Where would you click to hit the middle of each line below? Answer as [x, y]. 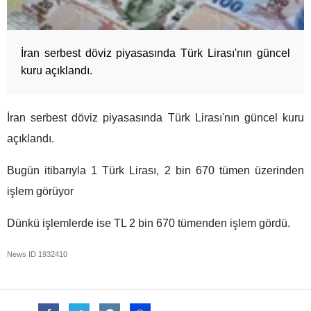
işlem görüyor [40, 191]
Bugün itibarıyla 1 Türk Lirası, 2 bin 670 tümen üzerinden [155, 170]
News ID [23, 254]
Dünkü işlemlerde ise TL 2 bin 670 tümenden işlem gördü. [149, 223]
